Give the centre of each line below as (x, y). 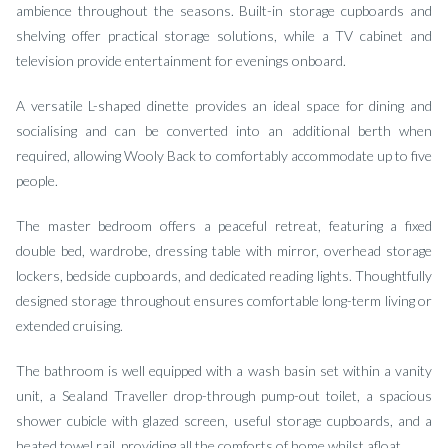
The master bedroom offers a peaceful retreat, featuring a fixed (224, 225)
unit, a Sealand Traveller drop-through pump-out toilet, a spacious (224, 395)
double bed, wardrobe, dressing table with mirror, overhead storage (224, 250)
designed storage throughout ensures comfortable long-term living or (224, 300)
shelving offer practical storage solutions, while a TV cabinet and (224, 35)
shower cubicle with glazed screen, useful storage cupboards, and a (224, 420)
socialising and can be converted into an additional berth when (224, 130)
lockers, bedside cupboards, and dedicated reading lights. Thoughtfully (224, 275)
